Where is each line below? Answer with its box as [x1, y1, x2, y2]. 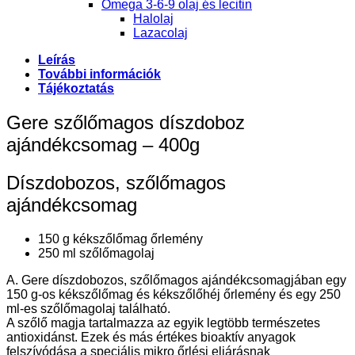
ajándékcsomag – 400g [6, 133, 200, 155]
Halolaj [133, 11, 174, 25]
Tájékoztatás [38, 81, 114, 95]
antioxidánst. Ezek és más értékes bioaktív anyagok [6, 330, 296, 344]
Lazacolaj [133, 25, 188, 40]
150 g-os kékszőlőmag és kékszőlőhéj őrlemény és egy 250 [6, 287, 341, 301]
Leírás [38, 52, 75, 67]
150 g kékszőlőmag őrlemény [38, 231, 203, 246]
